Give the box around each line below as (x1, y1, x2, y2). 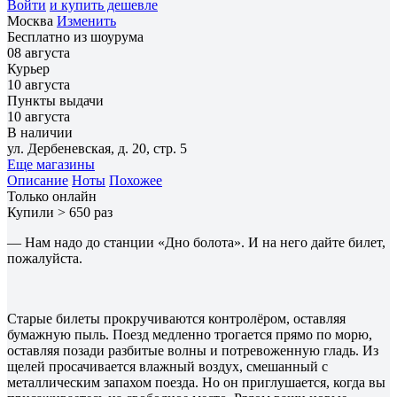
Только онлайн (7, 188, 97, 204)
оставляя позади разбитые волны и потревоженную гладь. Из (7, 342, 378, 358)
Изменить (57, 12, 116, 28)
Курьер (7, 60, 50, 76)
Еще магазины (7, 156, 95, 172)
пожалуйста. (7, 250, 82, 266)
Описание (7, 172, 68, 188)
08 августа (7, 44, 70, 60)
